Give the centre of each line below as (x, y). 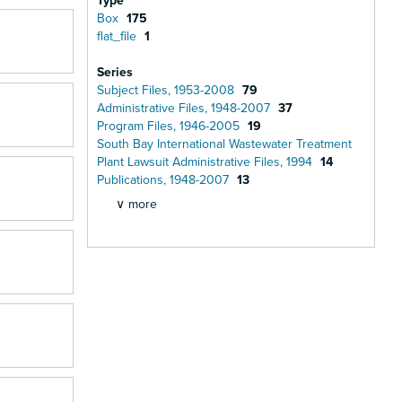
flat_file (118, 36)
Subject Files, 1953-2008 (167, 90)
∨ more (136, 204)
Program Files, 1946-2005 (170, 126)
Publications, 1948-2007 (165, 180)
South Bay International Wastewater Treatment (224, 144)
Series (115, 72)
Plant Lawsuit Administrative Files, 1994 (206, 162)
